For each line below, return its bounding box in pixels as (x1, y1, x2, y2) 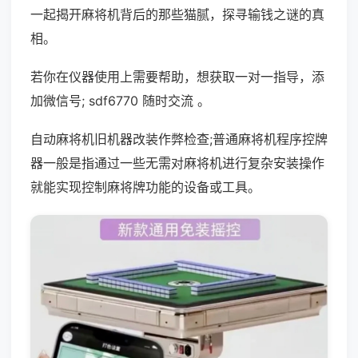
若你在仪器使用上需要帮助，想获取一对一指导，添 (30, 69, 324, 85)
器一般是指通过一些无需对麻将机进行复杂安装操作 (30, 155, 324, 171)
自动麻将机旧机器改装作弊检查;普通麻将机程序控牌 (30, 131, 328, 147)
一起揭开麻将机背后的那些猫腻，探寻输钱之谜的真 (30, 6, 324, 22)
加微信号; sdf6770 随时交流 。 (30, 93, 210, 109)
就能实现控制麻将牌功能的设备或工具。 (30, 179, 261, 195)
